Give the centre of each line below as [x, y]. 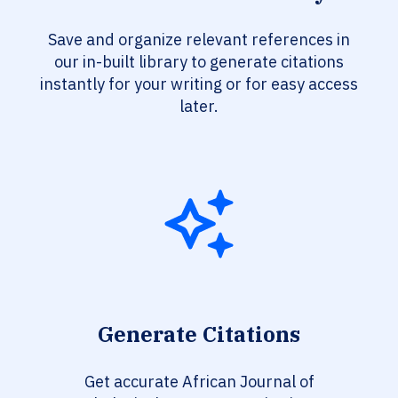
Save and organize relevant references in [199, 40]
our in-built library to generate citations [199, 62]
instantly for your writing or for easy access [199, 84]
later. [199, 107]
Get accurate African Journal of [199, 382]
